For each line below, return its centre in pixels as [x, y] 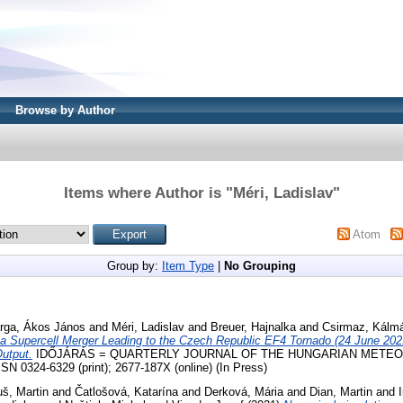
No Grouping [260, 265]
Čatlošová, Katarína [126, 392]
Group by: [134, 265]
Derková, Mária [244, 392]
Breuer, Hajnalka [253, 327]
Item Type [188, 265]
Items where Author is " [148, 193]
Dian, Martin [341, 392]
